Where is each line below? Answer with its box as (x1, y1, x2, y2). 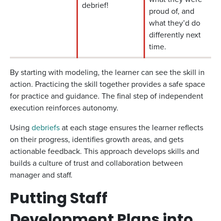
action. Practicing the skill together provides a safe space (10, 78, 205, 90)
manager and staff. (10, 169, 73, 181)
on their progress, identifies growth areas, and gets (10, 134, 184, 145)
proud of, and (149, 5, 194, 17)
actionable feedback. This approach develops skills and (10, 146, 199, 157)
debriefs (32, 122, 60, 133)
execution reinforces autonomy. (10, 102, 118, 113)
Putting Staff (10, 192, 108, 207)
